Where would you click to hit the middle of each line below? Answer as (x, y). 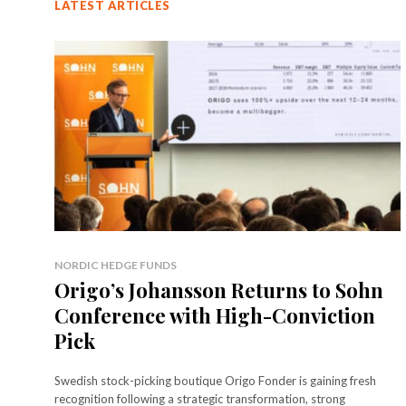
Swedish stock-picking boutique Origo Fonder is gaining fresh (215, 380)
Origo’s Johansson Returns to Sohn (219, 290)
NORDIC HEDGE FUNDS (116, 265)
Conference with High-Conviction (215, 315)
